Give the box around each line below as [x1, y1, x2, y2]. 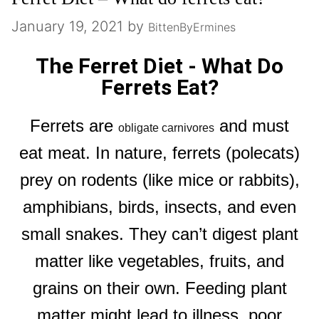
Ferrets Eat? [100, 75, 219, 100]
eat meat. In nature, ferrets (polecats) [19, 143, 300, 163]
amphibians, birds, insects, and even [23, 197, 296, 217]
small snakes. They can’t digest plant [21, 224, 298, 244]
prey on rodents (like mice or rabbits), [19, 170, 300, 190]
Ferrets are [30, 116, 118, 136]
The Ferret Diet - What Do [36, 53, 283, 79]
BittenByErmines [148, 20, 236, 35]
